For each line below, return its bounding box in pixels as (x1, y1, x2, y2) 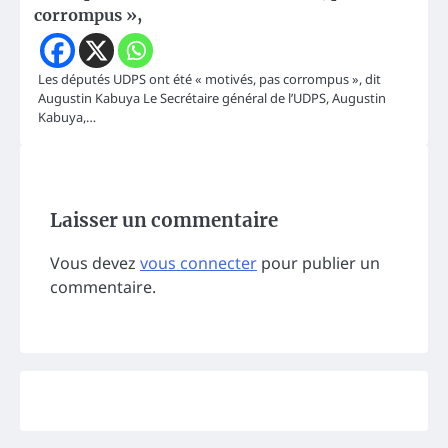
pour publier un (257, 252, 380, 274)
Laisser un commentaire (50, 208, 278, 232)
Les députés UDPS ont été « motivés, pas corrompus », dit (38, 69, 381, 88)
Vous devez (50, 252, 140, 274)
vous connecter (140, 252, 257, 274)
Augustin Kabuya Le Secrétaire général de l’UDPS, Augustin (38, 88, 386, 107)
